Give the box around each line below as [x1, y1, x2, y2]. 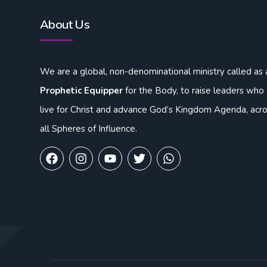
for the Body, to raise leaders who [123, 85, 264, 97]
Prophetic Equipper [40, 85, 123, 97]
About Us [40, 17, 90, 33]
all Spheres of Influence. [40, 123, 137, 135]
